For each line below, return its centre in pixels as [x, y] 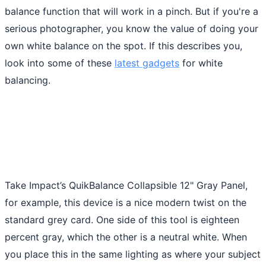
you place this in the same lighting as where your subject [133, 254]
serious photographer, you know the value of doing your [132, 28]
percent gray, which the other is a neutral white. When [126, 237]
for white [201, 63]
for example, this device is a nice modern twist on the [126, 202]
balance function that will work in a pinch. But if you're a [132, 11]
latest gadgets [147, 63]
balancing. [28, 80]
